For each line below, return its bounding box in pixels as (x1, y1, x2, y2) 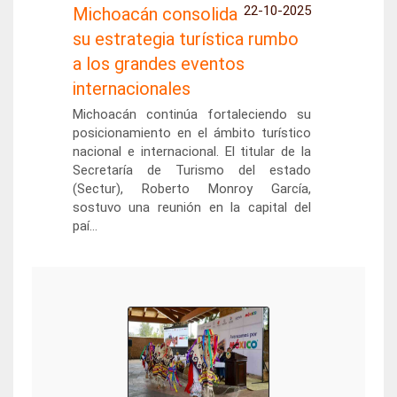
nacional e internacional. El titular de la (72, 144, 312, 160)
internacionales (72, 78, 191, 99)
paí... (72, 218, 97, 234)
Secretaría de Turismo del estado (72, 162, 312, 178)
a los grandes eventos (72, 53, 245, 74)
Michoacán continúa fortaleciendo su (72, 106, 312, 122)
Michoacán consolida (72, 4, 237, 25)
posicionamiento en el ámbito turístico (72, 125, 312, 141)
